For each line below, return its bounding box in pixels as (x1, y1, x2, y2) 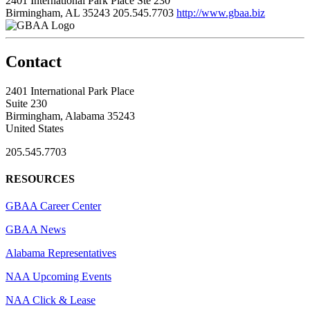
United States (6, 122, 64, 134)
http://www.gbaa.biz (176, 6, 265, 19)
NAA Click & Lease (6, 294, 95, 307)
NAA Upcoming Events (6, 271, 111, 283)
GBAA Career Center (6, 200, 101, 212)
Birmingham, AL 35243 (6, 6, 110, 19)
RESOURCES (6, 172, 75, 185)
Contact (6, 52, 62, 71)
